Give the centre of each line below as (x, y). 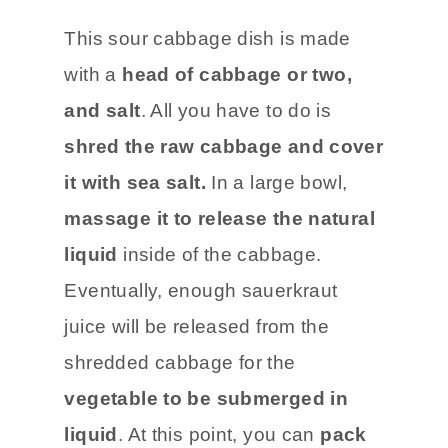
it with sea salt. (135, 182)
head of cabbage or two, (237, 74)
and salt (102, 110)
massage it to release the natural (220, 218)
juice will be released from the (197, 326)
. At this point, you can (219, 434)
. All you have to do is (236, 110)
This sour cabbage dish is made (207, 38)
